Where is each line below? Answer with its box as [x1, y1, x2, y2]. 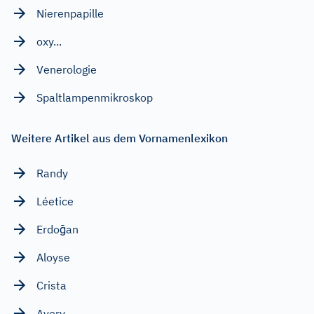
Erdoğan [36, 222, 78, 236]
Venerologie [36, 62, 97, 76]
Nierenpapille [36, 6, 104, 20]
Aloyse [36, 250, 70, 264]
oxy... [36, 34, 62, 48]
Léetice [36, 194, 74, 208]
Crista [36, 278, 67, 292]
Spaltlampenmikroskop [36, 90, 153, 104]
